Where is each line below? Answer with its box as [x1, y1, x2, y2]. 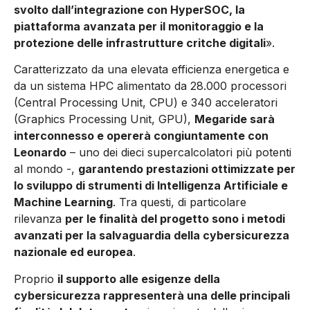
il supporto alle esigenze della [57, 271, 220, 286]
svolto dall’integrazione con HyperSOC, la [14, 3, 245, 17]
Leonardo [14, 145, 66, 160]
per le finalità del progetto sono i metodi [65, 212, 285, 226]
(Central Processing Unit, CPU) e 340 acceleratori [14, 95, 277, 110]
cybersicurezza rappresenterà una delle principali [14, 288, 290, 302]
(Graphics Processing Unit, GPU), [14, 112, 194, 127]
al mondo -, [14, 162, 78, 176]
